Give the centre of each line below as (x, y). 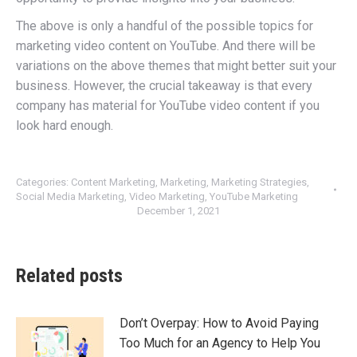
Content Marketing (113, 182)
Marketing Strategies (259, 182)
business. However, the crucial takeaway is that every (164, 86)
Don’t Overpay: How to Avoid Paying (219, 323)
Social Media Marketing (70, 196)
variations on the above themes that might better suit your (176, 66)
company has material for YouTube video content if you (168, 106)
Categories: (43, 182)
